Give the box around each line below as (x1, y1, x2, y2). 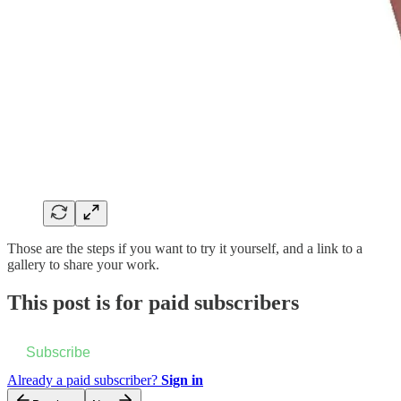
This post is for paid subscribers (7, 290, 299, 314)
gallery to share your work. (7, 256, 159, 272)
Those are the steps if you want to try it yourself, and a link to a (7, 240, 363, 256)
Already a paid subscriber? (7, 371, 161, 388)
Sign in (161, 371, 203, 388)
